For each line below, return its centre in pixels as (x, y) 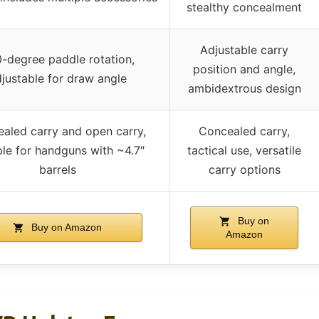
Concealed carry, (244, 131)
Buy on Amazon (65, 227)
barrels (57, 169)
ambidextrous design (244, 88)
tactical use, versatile (244, 150)
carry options (244, 169)
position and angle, (244, 69)
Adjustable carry (244, 49)
